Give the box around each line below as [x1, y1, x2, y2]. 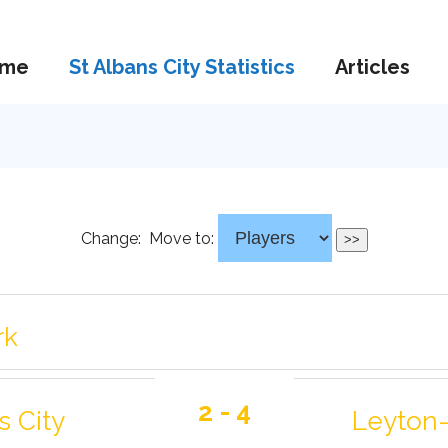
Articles [335, 55, 410, 79]
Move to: [144, 229, 218, 248]
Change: [80, 229, 145, 248]
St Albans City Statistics [69, 55, 295, 79]
